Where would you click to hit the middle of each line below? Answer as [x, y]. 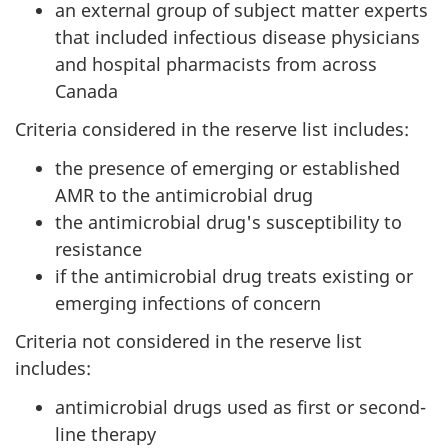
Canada [86, 90]
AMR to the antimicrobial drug [184, 194]
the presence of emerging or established [227, 167]
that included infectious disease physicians [237, 36]
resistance [98, 248]
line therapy [105, 433]
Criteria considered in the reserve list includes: [212, 129]
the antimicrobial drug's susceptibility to [228, 221]
